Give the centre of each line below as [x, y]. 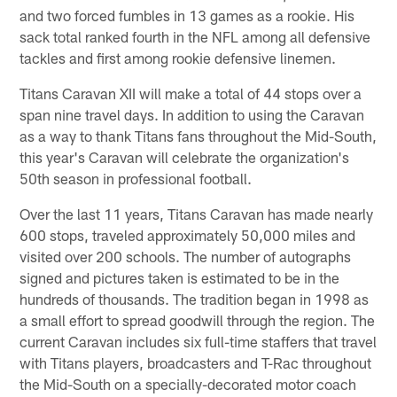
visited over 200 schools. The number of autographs [186, 256]
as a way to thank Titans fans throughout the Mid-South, [198, 135]
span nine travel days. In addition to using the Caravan [192, 114]
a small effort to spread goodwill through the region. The [198, 319]
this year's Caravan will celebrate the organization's [185, 156]
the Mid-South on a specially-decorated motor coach [188, 383]
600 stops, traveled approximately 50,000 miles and [188, 234]
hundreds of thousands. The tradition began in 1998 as [195, 298]
